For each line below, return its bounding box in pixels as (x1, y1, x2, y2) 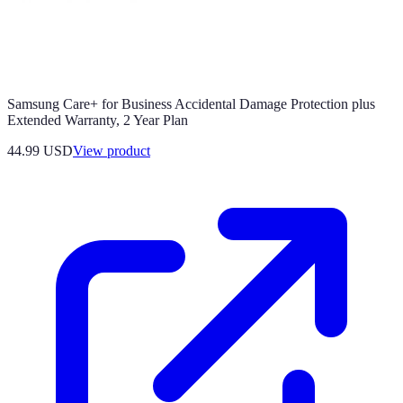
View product (73, 142, 150, 158)
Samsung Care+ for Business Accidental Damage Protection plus (7, 95, 375, 112)
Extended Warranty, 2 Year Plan (7, 112, 188, 128)
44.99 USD (7, 142, 73, 158)
